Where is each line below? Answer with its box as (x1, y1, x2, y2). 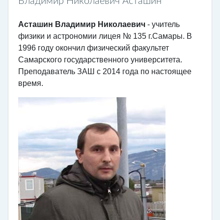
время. (18, 79, 43, 87)
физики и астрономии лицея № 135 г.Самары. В (18, 31, 192, 40)
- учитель (145, 20, 180, 28)
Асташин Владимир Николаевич (18, 20, 145, 28)
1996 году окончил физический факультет (18, 43, 169, 52)
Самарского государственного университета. (18, 55, 182, 64)
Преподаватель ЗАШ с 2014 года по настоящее (18, 67, 192, 76)
